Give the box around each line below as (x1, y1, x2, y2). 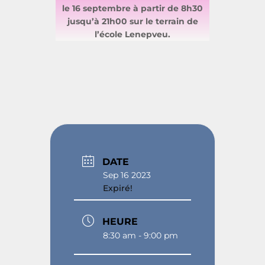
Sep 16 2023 (103, 169, 151, 180)
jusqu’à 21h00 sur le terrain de (67, 16, 198, 27)
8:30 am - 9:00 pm (103, 230, 178, 241)
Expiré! (103, 182, 132, 193)
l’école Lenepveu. (95, 29, 170, 40)
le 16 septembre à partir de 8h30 (62, 3, 203, 14)
